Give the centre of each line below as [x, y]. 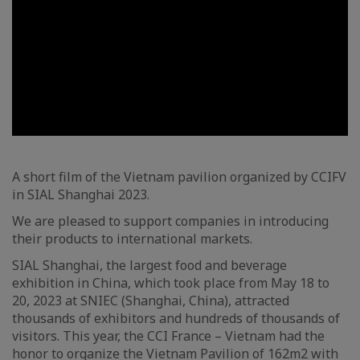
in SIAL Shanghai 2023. [81, 195]
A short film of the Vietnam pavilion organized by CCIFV [179, 177]
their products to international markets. [132, 239]
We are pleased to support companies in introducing [170, 221]
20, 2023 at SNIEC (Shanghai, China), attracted [151, 301]
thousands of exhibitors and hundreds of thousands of [176, 319]
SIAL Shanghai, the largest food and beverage [149, 266]
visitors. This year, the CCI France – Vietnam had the [168, 336]
